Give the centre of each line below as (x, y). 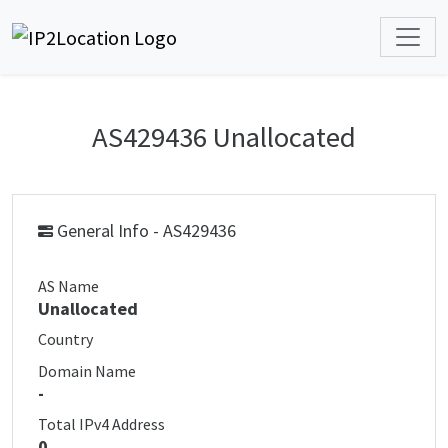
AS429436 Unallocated (224, 137)
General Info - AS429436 (144, 230)
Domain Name (87, 371)
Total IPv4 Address (101, 424)
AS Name (68, 286)
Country (65, 339)
